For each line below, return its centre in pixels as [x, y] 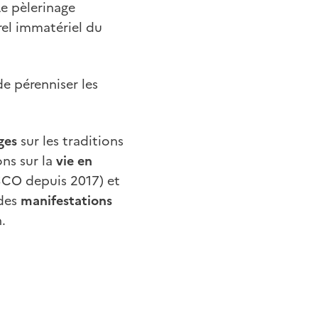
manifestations [66, 200]
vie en [72, 160]
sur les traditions [70, 141]
